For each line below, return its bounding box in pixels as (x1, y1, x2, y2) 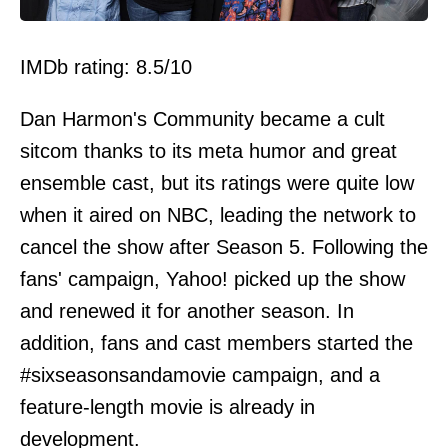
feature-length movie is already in (20, 396, 315, 419)
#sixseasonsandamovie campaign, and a (20, 364, 380, 387)
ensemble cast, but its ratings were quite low (20, 172, 414, 195)
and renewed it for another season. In (20, 300, 354, 323)
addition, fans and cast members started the (20, 332, 413, 355)
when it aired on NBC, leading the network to (20, 204, 416, 227)
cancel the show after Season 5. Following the (20, 236, 428, 259)
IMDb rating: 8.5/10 (20, 56, 192, 79)
